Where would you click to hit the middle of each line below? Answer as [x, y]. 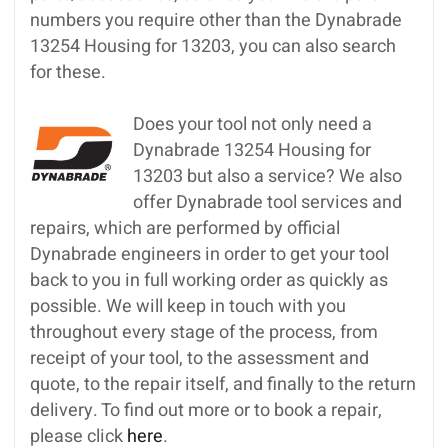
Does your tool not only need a [252, 125]
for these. [68, 73]
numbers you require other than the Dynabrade [216, 21]
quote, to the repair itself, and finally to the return [223, 385]
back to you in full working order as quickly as [209, 281]
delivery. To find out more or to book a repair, [206, 411]
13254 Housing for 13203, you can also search [213, 47]
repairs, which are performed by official [185, 229]
